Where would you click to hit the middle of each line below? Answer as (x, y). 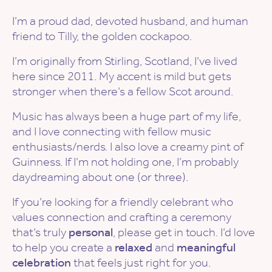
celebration (42, 263)
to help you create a (63, 247)
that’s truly (40, 232)
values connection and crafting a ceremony (122, 217)
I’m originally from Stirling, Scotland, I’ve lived (125, 61)
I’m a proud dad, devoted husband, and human (130, 21)
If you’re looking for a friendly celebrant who (123, 202)
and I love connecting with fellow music (112, 131)
